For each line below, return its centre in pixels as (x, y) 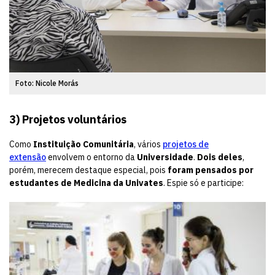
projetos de (186, 144)
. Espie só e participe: (203, 183)
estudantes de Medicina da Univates (86, 183)
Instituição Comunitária (83, 144)
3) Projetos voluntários (68, 119)
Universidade (165, 157)
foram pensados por (211, 170)
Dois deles (220, 157)
